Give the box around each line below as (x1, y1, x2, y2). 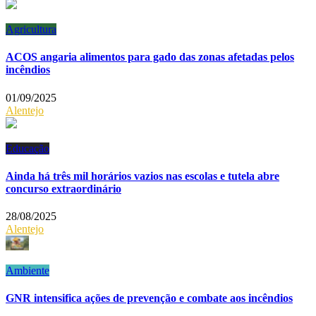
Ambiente (6, 265, 49, 277)
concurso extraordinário (6, 182, 121, 195)
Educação (6, 142, 49, 154)
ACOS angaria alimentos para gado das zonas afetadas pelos (6, 51, 294, 63)
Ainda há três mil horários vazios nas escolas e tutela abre (6, 169, 279, 182)
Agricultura (6, 23, 56, 36)
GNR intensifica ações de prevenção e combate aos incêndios (6, 292, 293, 305)
